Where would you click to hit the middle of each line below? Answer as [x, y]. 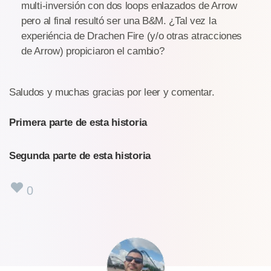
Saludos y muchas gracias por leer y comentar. [112, 92]
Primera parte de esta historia [78, 122]
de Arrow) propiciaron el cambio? [93, 51]
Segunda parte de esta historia [80, 155]
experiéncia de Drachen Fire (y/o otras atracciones [132, 36]
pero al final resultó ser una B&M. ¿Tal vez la [119, 21]
